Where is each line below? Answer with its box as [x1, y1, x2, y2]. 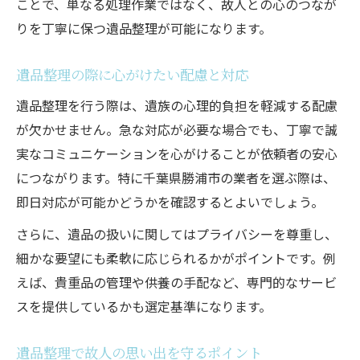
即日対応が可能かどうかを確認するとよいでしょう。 [16, 191, 324, 211]
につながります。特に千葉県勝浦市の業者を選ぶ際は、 [16, 167, 336, 187]
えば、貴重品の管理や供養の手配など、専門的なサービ [16, 272, 337, 292]
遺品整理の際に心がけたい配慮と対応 [16, 63, 248, 84]
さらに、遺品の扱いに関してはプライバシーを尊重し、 [16, 223, 337, 243]
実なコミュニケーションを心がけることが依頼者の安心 [16, 143, 337, 163]
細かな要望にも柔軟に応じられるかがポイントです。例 [16, 247, 336, 268]
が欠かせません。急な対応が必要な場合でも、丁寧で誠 [16, 119, 337, 139]
